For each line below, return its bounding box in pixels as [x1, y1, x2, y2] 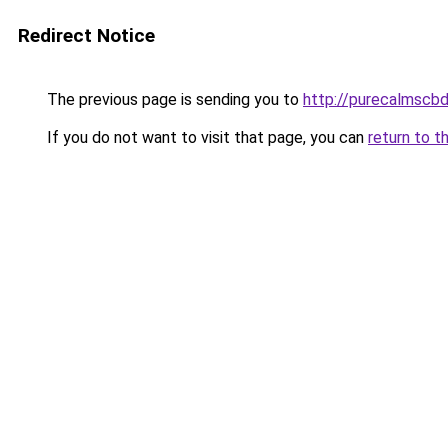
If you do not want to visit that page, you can [43, 128, 368, 147]
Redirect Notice [18, 24, 155, 47]
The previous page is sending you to [43, 90, 303, 109]
